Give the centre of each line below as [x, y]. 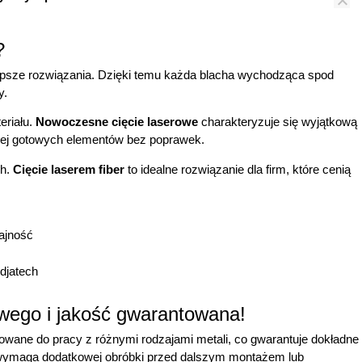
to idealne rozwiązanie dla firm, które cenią [238, 169]
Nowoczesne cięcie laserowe [117, 122]
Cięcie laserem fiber [69, 169]
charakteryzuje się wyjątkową [278, 122]
